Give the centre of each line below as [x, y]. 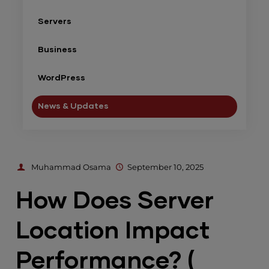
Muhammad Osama [71, 167]
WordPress [62, 78]
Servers [55, 22]
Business [58, 50]
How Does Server [115, 201]
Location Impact [113, 231]
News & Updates [74, 106]
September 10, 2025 [165, 167]
